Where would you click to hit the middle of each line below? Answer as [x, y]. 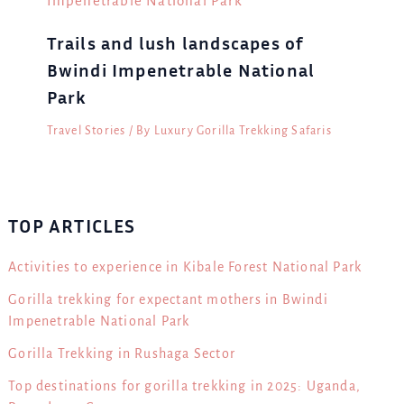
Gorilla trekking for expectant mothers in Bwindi [168, 300]
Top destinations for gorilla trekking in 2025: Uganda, [184, 386]
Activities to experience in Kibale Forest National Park [185, 267]
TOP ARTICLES [72, 226]
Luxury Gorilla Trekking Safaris [243, 131]
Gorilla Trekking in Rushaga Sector [122, 354]
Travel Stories [86, 131]
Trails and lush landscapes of [175, 43]
